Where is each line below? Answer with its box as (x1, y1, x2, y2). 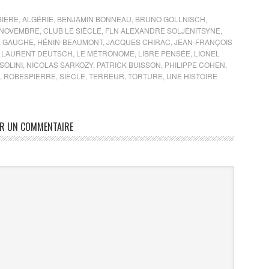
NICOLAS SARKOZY (26, 59, 93, 70)
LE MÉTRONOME (76, 48, 134, 59)
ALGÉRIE (22, 14, 53, 25)
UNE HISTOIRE (166, 71, 217, 82)
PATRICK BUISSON (97, 59, 161, 70)
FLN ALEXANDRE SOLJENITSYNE (105, 25, 220, 36)
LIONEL (194, 48, 220, 59)
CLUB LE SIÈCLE (43, 25, 101, 36)
